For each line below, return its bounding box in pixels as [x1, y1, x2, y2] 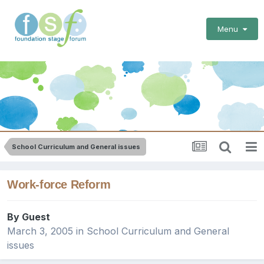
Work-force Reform [7, 178, 111, 192]
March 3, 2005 [7, 225, 73, 237]
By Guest [7, 211, 50, 223]
